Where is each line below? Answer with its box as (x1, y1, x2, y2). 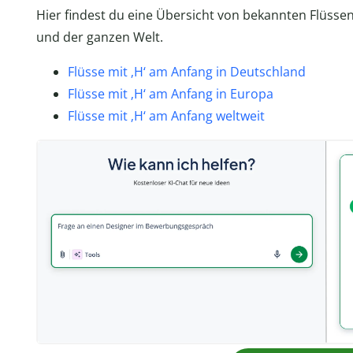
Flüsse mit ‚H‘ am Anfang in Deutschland (68, 62, 306, 80)
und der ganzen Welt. (36, 28, 163, 46)
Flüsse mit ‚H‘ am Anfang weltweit (68, 106, 265, 124)
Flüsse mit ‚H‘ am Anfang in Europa (68, 84, 273, 102)
